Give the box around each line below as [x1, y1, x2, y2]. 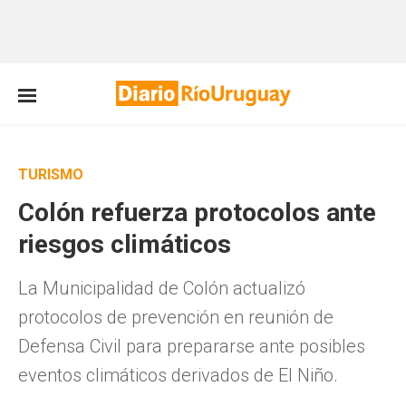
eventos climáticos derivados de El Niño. [18, 364, 338, 386]
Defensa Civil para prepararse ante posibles [18, 335, 365, 357]
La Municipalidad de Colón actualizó [18, 277, 305, 299]
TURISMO [18, 166, 83, 183]
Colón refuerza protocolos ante [18, 198, 376, 227]
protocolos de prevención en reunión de [18, 306, 333, 328]
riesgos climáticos [18, 229, 231, 259]
